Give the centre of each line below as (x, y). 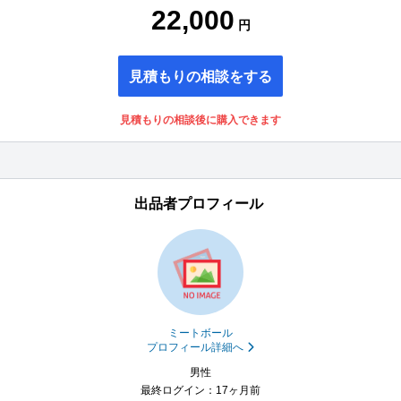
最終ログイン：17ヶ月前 (200, 391)
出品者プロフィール (199, 204)
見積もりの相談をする (200, 77)
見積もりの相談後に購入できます (200, 120)
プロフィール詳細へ (195, 348)
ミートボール (200, 333)
